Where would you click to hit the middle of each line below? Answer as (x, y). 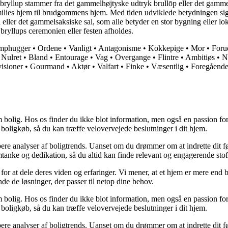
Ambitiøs (200, 58)
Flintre (168, 58)
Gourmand (47, 67)
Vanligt (80, 48)
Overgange (133, 58)
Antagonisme (120, 48)
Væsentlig (167, 67)
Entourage (72, 58)
